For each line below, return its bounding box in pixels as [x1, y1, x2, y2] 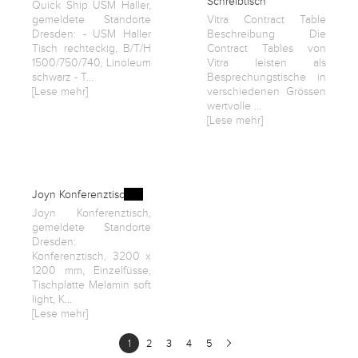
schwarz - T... [32, 71, 93, 84]
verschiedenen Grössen [207, 86, 326, 98]
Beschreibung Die [207, 28, 326, 41]
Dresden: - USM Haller [32, 28, 151, 41]
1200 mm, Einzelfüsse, [32, 265, 151, 277]
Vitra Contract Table [207, 14, 326, 26]
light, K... [32, 293, 72, 306]
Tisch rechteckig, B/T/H [32, 42, 151, 55]
